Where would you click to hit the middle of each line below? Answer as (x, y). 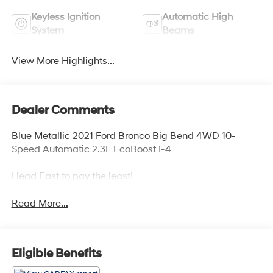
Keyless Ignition (65, 17)
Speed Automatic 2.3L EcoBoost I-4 (91, 150)
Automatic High (197, 17)
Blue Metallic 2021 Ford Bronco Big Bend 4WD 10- (123, 136)
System (47, 30)
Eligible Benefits (56, 253)
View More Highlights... (63, 61)
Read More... (40, 204)
